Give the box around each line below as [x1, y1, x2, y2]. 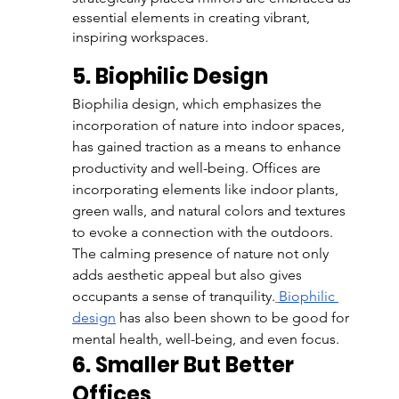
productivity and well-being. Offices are [71, 159, 324, 177]
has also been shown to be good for [115, 309, 353, 327]
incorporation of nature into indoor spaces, [71, 117, 348, 134]
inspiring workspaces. [71, 28, 208, 46]
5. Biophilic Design [71, 61, 268, 92]
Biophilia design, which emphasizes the [71, 95, 325, 113]
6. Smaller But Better [71, 350, 298, 380]
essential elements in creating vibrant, [71, 9, 313, 27]
